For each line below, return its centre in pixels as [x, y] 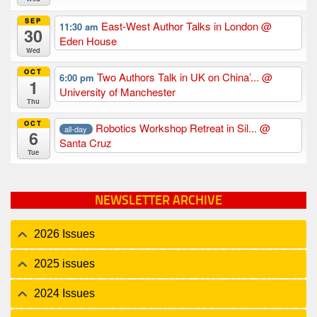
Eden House [88, 40]
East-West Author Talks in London [181, 25]
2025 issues [64, 264]
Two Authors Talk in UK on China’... [179, 77]
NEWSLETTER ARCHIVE [158, 201]
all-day [76, 128]
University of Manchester [117, 92]
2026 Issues [64, 234]
